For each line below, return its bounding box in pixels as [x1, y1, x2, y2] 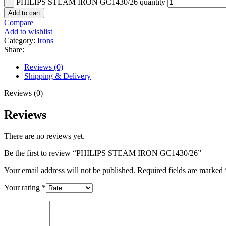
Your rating [4, 183, 42, 192]
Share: [4, 45, 24, 54]
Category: [4, 36, 35, 45]
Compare [4, 18, 33, 27]
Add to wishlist [4, 27, 52, 36]
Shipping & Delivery [24, 71, 91, 80]
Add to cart [8, 9, 40, 17]
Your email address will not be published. [4, 165, 135, 175]
